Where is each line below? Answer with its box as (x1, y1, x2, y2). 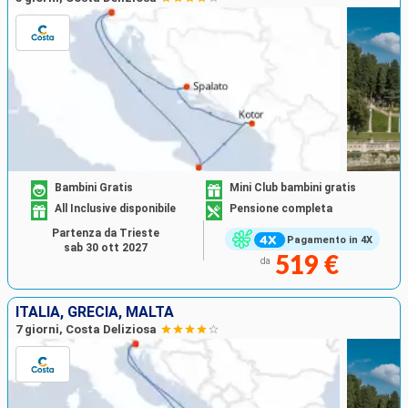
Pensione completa (229, 201, 332, 215)
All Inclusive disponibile (55, 201, 177, 215)
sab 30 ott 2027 (64, 241, 148, 255)
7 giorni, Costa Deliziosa (15, 322, 157, 337)
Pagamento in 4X (286, 233, 372, 246)
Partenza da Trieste (52, 227, 159, 240)
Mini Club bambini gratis (229, 180, 356, 194)
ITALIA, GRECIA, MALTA (15, 303, 174, 321)
